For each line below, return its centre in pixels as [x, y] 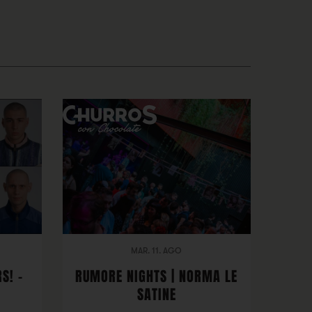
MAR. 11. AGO [157, 251]
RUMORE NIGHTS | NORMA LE [157, 276]
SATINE [156, 295]
